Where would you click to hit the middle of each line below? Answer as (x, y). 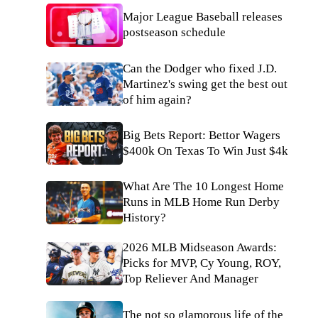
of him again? (157, 99)
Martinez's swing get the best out (205, 84)
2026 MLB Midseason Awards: (200, 248)
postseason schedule (174, 33)
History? (144, 218)
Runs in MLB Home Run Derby (201, 202)
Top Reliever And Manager (191, 279)
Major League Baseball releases (203, 17)
